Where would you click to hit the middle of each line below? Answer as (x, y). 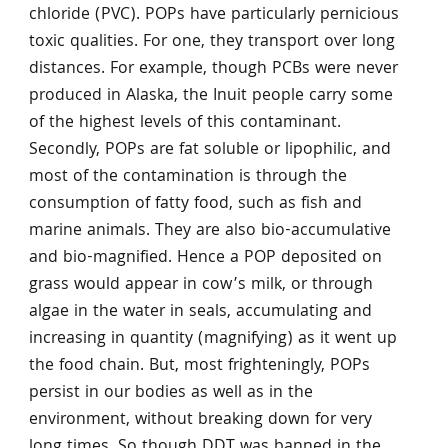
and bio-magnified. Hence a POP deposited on (205, 258)
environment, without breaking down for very (200, 420)
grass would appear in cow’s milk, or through (200, 285)
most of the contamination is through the (187, 177)
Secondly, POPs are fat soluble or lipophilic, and (209, 150)
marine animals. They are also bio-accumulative (209, 231)
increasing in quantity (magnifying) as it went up (212, 339)
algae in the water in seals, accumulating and (200, 312)
